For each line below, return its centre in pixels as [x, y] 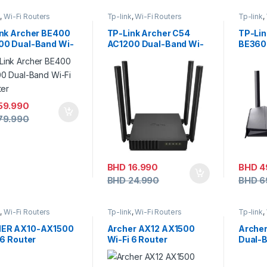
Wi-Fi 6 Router [137, 239]
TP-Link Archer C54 [149, 33]
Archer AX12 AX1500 [151, 228]
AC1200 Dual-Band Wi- [155, 44]
